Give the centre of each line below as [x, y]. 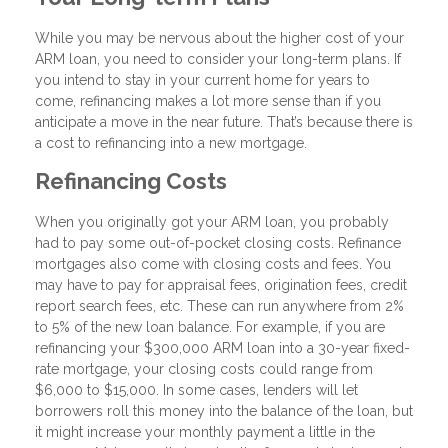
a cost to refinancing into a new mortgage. [171, 142]
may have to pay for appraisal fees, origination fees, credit [221, 284]
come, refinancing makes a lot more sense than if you [208, 100]
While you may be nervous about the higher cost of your [219, 37]
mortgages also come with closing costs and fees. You [213, 263]
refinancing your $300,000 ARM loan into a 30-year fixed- [222, 347]
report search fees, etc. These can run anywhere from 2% [219, 305]
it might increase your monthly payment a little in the [205, 431]
